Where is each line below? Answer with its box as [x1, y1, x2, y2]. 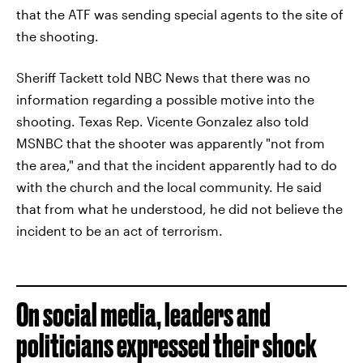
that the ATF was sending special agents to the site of [16, 6, 344, 22]
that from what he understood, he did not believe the [16, 201, 343, 216]
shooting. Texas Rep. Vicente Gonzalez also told [16, 113, 309, 129]
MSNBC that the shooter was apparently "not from [16, 135, 325, 151]
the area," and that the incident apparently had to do [16, 157, 337, 173]
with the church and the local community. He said [16, 179, 322, 194]
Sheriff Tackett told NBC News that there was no [16, 70, 310, 85]
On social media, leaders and [16, 297, 271, 333]
